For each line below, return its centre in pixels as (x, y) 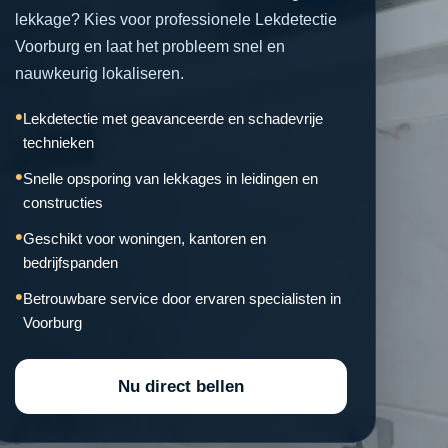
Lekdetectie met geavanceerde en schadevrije (173, 118)
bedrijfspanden (70, 262)
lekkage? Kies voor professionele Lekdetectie (176, 19)
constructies (63, 202)
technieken (58, 142)
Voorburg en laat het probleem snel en (150, 46)
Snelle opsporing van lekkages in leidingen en (170, 178)
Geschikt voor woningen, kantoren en (144, 238)
